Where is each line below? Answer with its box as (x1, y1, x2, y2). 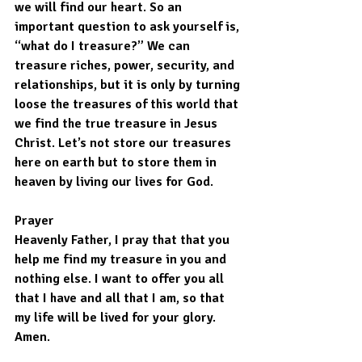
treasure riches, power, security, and (15, 57, 238, 74)
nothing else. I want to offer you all (15, 271, 227, 288)
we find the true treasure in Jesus (15, 116, 221, 133)
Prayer (15, 213, 54, 229)
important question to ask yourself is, (15, 19, 242, 36)
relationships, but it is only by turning (15, 77, 243, 94)
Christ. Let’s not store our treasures (15, 135, 234, 152)
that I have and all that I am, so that (15, 290, 228, 307)
